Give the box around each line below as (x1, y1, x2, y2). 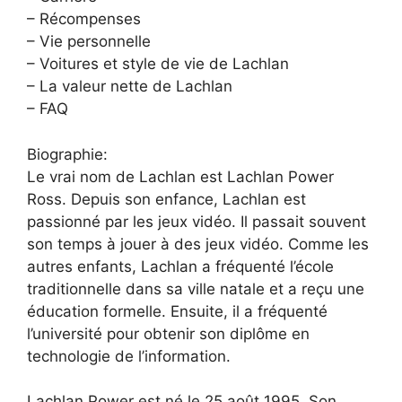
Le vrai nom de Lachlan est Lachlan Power (27, 167, 334, 186)
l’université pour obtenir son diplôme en (27, 324, 310, 343)
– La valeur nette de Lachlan (27, 77, 232, 96)
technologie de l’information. (27, 346, 231, 365)
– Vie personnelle (27, 32, 151, 51)
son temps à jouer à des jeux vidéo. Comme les (27, 234, 369, 253)
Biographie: (27, 144, 108, 163)
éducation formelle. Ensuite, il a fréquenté (27, 301, 328, 320)
